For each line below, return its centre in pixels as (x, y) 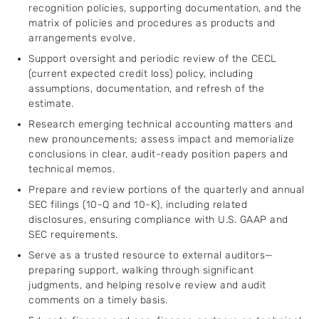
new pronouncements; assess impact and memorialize (162, 139)
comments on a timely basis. (98, 300)
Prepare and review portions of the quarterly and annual (167, 190)
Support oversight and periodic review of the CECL (153, 59)
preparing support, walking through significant (141, 270)
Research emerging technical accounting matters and (161, 124)
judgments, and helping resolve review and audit (147, 285)
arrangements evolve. (82, 38)
